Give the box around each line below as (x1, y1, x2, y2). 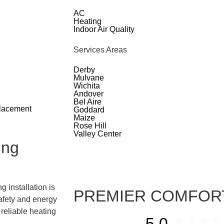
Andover (73, 89, 103, 98)
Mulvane (73, 73, 104, 82)
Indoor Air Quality (73, 24, 134, 33)
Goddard (73, 105, 104, 114)
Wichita (73, 81, 100, 90)
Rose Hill (73, 121, 106, 130)
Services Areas (73, 45, 127, 54)
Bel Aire (73, 97, 101, 106)
